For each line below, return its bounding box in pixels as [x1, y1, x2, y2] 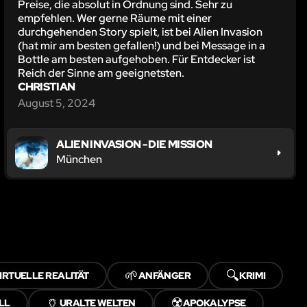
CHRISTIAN [18, 79, 75, 95]
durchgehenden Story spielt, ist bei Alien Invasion [18, 25, 263, 40]
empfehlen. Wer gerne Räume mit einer [18, 11, 212, 26]
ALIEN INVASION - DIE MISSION [56, 137, 212, 152]
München [56, 152, 103, 167]
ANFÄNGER [138, 269, 191, 282]
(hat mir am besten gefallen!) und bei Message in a [18, 38, 266, 53]
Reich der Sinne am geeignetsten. [18, 66, 185, 81]
